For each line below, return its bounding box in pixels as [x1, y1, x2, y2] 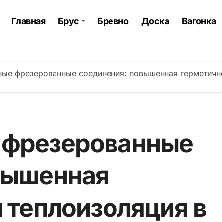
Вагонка [181, 15, 216, 26]
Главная [11, 15, 46, 26]
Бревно [97, 15, 129, 26]
